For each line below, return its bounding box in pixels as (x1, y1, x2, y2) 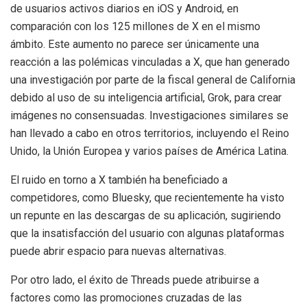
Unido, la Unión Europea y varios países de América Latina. (10, 144, 288, 158)
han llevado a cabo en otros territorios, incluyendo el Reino (10, 126, 289, 140)
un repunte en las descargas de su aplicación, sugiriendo (10, 208, 281, 222)
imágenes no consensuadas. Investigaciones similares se (10, 108, 288, 122)
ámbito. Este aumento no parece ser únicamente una (10, 37, 259, 51)
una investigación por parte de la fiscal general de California (10, 73, 295, 86)
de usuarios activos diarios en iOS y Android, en (10, 1, 238, 15)
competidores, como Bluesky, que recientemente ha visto (10, 191, 284, 204)
